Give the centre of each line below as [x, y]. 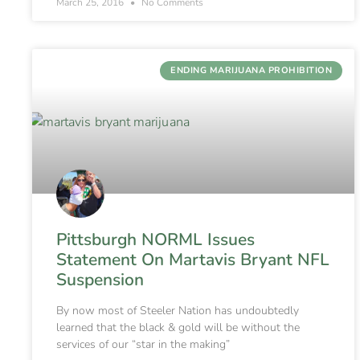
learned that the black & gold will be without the [178, 328]
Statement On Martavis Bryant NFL [193, 260]
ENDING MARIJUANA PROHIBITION [252, 71]
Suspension [100, 280]
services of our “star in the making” [143, 345]
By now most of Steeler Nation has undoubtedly [178, 311]
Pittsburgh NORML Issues [155, 240]
